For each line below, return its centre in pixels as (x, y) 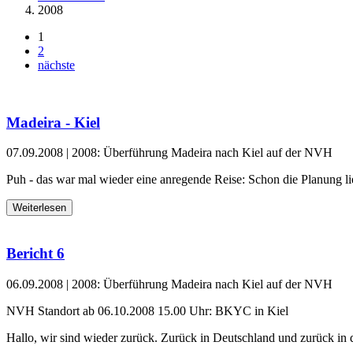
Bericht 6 (35, 254)
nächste (56, 65)
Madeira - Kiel (53, 122)
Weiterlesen (39, 208)
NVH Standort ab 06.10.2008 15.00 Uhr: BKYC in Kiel (147, 310)
